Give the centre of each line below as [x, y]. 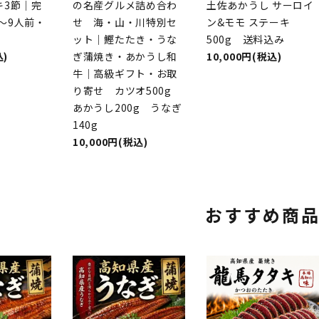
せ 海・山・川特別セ [125, 22]
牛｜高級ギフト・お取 [125, 74]
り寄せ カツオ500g [127, 91]
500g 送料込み [246, 40]
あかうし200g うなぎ [127, 108]
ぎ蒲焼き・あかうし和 [125, 57]
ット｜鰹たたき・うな [125, 40]
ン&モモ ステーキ [249, 22]
